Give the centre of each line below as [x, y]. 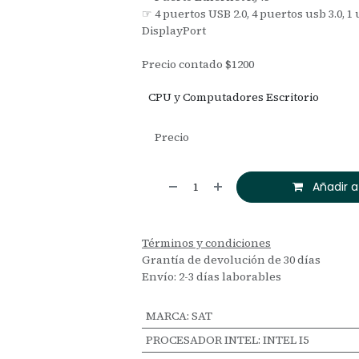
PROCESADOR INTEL [202, 340]
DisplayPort [174, 30]
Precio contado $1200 [198, 64]
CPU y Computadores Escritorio [234, 97]
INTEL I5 [285, 340]
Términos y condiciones [207, 243]
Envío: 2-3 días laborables [212, 276]
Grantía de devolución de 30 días [232, 260]
